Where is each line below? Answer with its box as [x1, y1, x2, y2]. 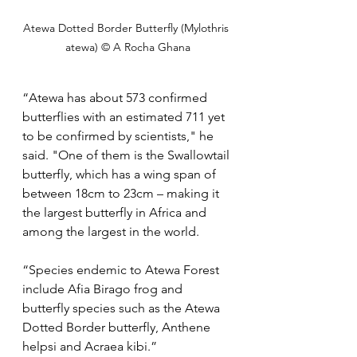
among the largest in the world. [22, 224, 199, 240]
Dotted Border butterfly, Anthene [22, 320, 214, 335]
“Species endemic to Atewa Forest [22, 262, 222, 278]
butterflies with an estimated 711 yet [22, 109, 228, 125]
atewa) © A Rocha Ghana [65, 40, 190, 55]
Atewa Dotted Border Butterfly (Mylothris [23, 21, 232, 36]
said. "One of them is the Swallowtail [22, 147, 233, 163]
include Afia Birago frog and [22, 281, 186, 297]
